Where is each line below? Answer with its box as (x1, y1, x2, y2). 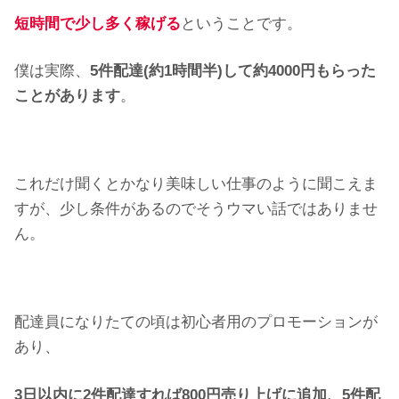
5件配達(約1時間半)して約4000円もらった (90, 62, 376, 80)
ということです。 (181, 14, 302, 32)
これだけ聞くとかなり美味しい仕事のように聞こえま (14, 175, 378, 193)
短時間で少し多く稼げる (14, 14, 181, 32)
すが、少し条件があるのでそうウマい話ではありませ (14, 200, 378, 218)
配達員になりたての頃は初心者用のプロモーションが (14, 313, 378, 331)
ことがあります (14, 87, 120, 105)
